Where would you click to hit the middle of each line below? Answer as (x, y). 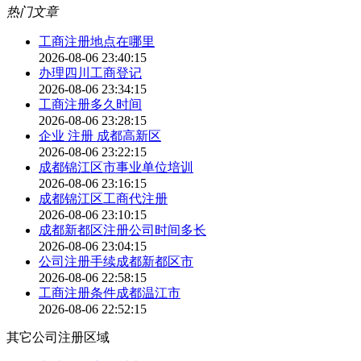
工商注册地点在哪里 (97, 42)
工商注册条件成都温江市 (110, 293)
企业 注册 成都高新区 (100, 136)
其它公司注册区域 (58, 338)
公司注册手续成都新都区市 (116, 262)
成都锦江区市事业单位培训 (116, 168)
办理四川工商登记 (90, 73)
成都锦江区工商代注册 (103, 199)
